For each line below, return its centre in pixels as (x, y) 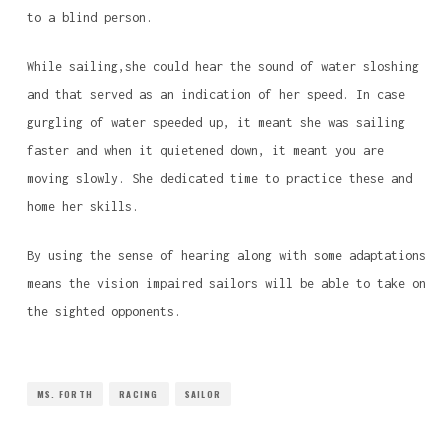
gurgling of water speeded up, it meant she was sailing (215, 122)
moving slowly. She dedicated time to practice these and (219, 178)
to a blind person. (89, 17)
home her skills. (82, 206)
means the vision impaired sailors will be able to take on (226, 283)
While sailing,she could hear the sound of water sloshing (222, 66)
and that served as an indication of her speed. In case (215, 94)
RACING (139, 394)
